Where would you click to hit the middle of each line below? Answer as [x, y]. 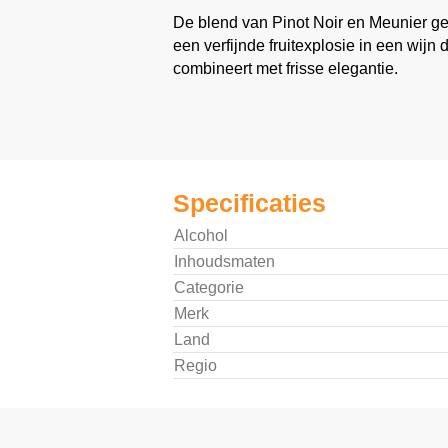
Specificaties [249, 202]
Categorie [208, 288]
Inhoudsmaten [224, 262]
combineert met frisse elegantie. [285, 69]
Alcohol [200, 236]
